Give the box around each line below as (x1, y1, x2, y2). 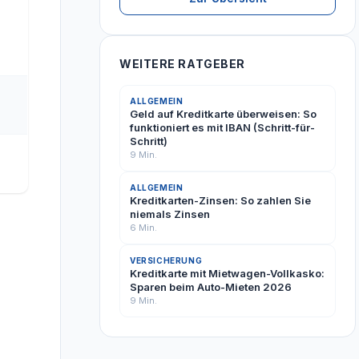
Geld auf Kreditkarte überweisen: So (130, 107, 317, 120)
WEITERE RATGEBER (119, 57, 245, 71)
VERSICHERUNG (130, 256, 203, 265)
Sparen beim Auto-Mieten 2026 (130, 280, 292, 293)
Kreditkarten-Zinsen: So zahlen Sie (130, 194, 311, 207)
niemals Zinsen (130, 208, 210, 220)
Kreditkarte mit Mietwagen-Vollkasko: (130, 267, 325, 280)
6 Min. (130, 222, 157, 233)
